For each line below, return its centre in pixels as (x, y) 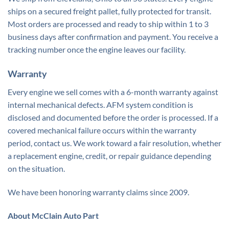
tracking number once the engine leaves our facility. (97, 50)
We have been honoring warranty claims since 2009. (98, 192)
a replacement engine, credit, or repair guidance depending (109, 156)
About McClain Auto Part (53, 215)
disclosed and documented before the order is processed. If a (113, 118)
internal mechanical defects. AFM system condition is (100, 105)
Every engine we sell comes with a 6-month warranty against (113, 92)
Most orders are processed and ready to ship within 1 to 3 (108, 24)
